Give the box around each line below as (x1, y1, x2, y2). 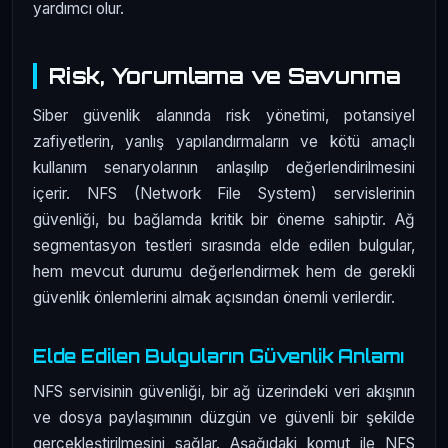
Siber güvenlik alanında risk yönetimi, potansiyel (33, 105, 415, 125)
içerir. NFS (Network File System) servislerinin (33, 183, 415, 203)
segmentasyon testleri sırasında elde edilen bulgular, (33, 235, 415, 255)
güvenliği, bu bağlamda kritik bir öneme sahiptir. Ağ (33, 209, 415, 229)
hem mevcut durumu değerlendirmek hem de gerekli (33, 261, 415, 281)
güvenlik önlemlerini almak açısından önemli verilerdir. (33, 287, 395, 307)
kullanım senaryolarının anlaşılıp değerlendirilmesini (33, 157, 415, 177)
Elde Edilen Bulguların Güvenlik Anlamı (33, 345, 405, 368)
